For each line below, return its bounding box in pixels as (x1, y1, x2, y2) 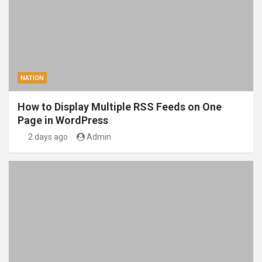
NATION (20, 74, 44, 82)
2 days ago (27, 132, 68, 142)
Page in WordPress (18, 114, 108, 127)
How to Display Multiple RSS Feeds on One (18, 101, 222, 113)
